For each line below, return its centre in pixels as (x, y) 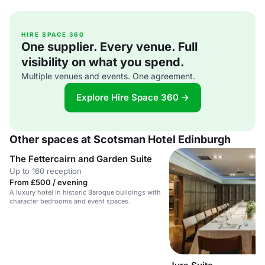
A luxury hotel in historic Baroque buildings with (85, 192)
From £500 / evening (49, 182)
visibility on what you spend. (103, 62)
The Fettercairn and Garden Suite (81, 159)
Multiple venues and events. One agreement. (108, 76)
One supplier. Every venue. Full (109, 47)
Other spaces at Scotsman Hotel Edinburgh (120, 139)
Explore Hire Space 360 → (132, 97)
